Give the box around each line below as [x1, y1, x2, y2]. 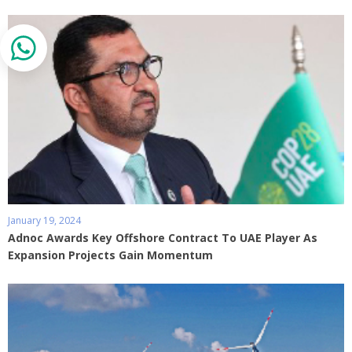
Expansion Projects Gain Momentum [8, 247, 213, 263]
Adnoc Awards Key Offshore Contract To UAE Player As [8, 230, 317, 246]
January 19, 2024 [8, 214, 81, 228]
